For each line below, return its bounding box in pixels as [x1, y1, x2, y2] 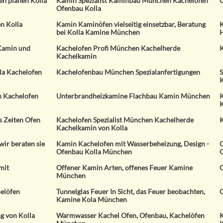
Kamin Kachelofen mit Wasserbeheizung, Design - [56, 139, 210, 148]
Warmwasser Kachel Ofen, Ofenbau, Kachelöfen [56, 211, 205, 220]
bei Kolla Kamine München [56, 28, 140, 36]
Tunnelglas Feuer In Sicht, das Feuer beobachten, [56, 187, 206, 196]
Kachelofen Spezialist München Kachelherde [56, 115, 194, 124]
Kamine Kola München [56, 195, 127, 204]
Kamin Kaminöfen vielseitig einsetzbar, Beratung [56, 20, 206, 28]
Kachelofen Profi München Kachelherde [56, 44, 181, 52]
